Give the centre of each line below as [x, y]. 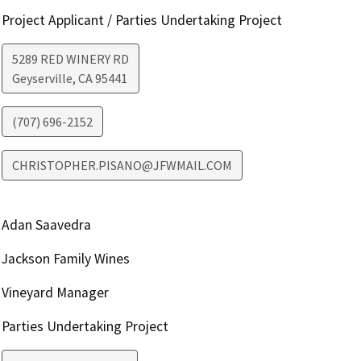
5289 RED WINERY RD [70, 59]
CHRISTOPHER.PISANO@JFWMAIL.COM [122, 166]
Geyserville [42, 79]
